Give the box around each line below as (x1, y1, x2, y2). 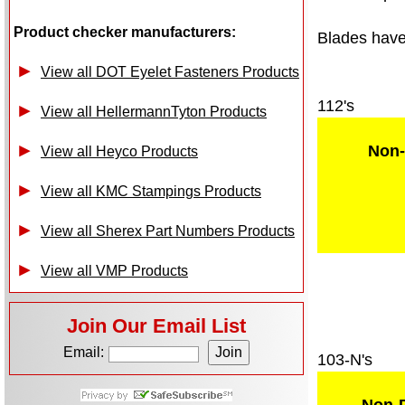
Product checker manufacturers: (14, 24, 236, 40)
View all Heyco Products (41, 144, 198, 159)
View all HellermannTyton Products (41, 104, 267, 119)
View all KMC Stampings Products (41, 184, 261, 199)
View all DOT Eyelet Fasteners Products (41, 64, 299, 80)
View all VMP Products (41, 263, 188, 278)
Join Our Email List (67, 315, 246, 337)
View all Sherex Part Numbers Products (41, 223, 295, 239)
